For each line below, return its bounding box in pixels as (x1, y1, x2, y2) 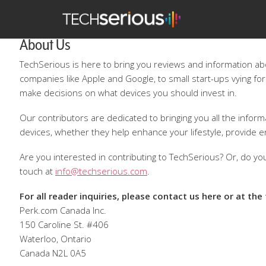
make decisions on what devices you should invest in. (20, 87, 237, 99)
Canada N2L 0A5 (20, 247, 86, 259)
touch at (20, 165, 55, 177)
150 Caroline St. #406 (20, 218, 109, 230)
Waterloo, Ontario (20, 233, 91, 245)
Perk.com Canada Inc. (20, 204, 106, 216)
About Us (20, 36, 71, 53)
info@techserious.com (55, 165, 147, 177)
